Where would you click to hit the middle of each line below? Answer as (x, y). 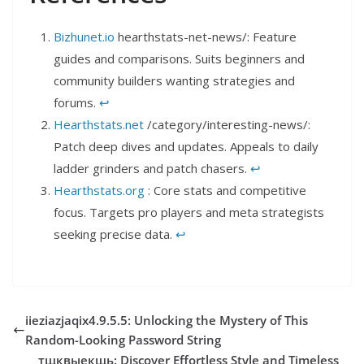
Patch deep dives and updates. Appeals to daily (186, 147)
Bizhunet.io (84, 37)
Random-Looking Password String (123, 340)
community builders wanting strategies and (174, 81)
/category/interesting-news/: (227, 125)
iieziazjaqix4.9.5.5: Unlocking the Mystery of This (167, 321)
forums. (76, 103)
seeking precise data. (115, 234)
